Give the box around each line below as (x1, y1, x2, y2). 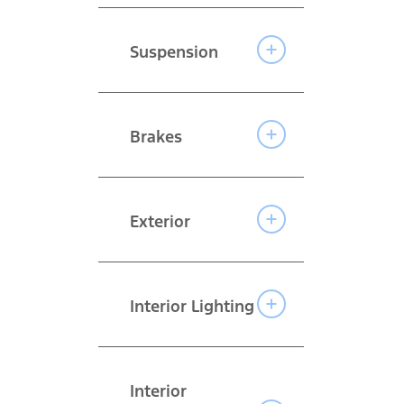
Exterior (129, 210, 190, 232)
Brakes (129, 125, 182, 147)
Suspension (129, 41, 218, 62)
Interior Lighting (129, 295, 254, 317)
